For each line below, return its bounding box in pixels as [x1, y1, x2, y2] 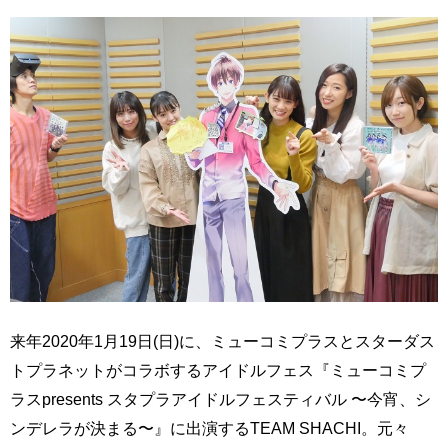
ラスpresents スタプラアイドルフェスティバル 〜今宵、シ [10, 390, 431, 409]
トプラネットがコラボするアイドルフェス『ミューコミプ [10, 361, 426, 380]
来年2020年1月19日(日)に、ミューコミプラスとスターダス [10, 332, 435, 351]
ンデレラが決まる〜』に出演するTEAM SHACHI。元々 [10, 419, 409, 438]
